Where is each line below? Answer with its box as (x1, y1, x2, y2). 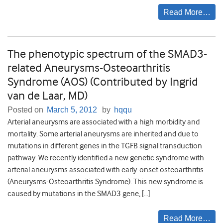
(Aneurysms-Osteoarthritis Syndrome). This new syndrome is (7, 177, 203, 187)
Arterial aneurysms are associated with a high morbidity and (7, 117, 200, 127)
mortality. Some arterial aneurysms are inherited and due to (7, 129, 199, 139)
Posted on (7, 106, 45, 114)
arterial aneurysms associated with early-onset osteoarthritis (7, 165, 204, 175)
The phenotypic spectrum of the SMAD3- (7, 47, 207, 61)
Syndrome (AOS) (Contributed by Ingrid (7, 75, 198, 89)
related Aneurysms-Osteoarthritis (7, 61, 170, 75)
